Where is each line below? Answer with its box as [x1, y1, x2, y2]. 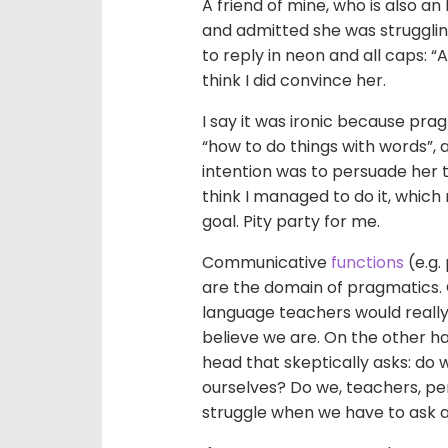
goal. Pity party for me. [202, 210, 380, 233]
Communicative [202, 251, 331, 274]
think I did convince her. [202, 69, 386, 92]
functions [331, 251, 404, 274]
